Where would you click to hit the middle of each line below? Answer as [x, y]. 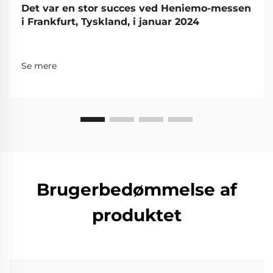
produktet [136, 215]
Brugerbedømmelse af [136, 189]
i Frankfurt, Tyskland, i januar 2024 [110, 21]
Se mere [39, 66]
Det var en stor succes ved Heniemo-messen [136, 8]
